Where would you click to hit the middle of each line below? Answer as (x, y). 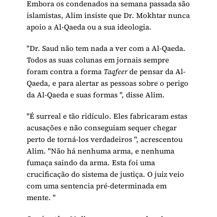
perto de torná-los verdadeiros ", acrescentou (105, 139)
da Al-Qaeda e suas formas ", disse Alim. (96, 95)
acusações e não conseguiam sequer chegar (102, 128)
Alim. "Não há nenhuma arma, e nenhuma (101, 151)
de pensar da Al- (157, 72)
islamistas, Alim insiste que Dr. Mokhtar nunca (108, 15)
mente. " (41, 198)
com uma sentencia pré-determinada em (97, 186)
